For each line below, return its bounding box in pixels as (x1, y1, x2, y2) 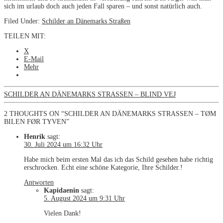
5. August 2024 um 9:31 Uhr (44, 195, 125, 203)
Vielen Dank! (44, 210, 81, 218)
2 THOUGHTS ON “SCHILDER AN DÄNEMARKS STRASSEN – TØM (4, 110, 216, 118)
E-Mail (24, 55, 44, 63)
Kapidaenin (44, 187, 79, 195)
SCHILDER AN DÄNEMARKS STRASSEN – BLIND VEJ (4, 91, 176, 99)
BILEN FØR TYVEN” (4, 118, 69, 126)
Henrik (24, 133, 45, 141)
